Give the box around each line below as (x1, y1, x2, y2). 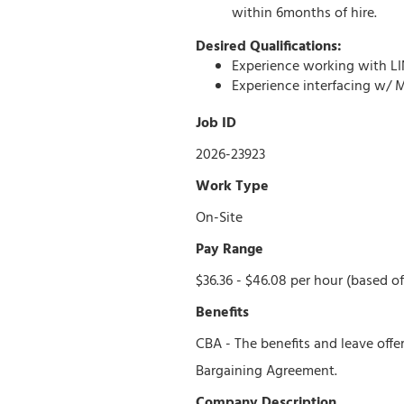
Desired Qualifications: (196, 35, 342, 60)
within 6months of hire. (232, 2, 377, 26)
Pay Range (196, 238, 263, 262)
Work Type (196, 175, 269, 199)
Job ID (196, 112, 236, 136)
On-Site (196, 207, 243, 231)
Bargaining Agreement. (196, 360, 337, 384)
